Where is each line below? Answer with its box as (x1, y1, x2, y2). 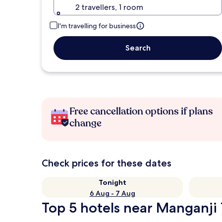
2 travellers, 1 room (75, 2, 143, 12)
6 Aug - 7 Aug (89, 189, 135, 198)
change (69, 116, 102, 130)
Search (125, 43, 151, 53)
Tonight (98, 178, 126, 187)
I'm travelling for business (57, 21, 136, 30)
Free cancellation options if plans (69, 105, 213, 118)
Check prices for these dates (42, 157, 171, 169)
